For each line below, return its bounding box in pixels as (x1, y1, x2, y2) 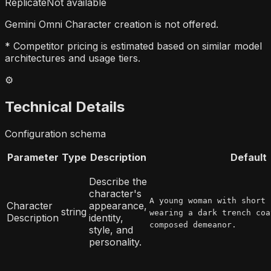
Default (230, 151, 267, 164)
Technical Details (5, 98, 125, 116)
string (61, 206, 87, 218)
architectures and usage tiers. (5, 52, 140, 65)
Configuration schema (5, 128, 106, 140)
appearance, (89, 200, 147, 212)
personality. (89, 236, 142, 249)
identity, (89, 212, 123, 224)
